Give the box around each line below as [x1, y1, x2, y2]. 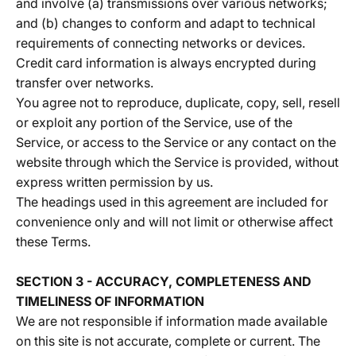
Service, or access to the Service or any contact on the [16, 134, 336, 150]
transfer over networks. [16, 75, 153, 91]
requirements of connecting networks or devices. [16, 35, 305, 51]
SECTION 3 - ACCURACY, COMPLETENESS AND [16, 273, 311, 289]
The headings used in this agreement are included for [16, 194, 328, 210]
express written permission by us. [16, 174, 213, 190]
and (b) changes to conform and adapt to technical [16, 15, 315, 31]
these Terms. [16, 234, 91, 250]
